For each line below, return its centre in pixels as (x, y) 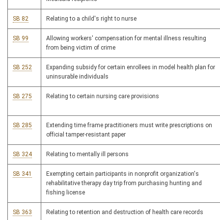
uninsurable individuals (77, 77)
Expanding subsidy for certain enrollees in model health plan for (131, 68)
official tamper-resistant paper (86, 135)
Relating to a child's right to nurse (91, 19)
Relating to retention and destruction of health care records (125, 212)
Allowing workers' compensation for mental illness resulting (126, 39)
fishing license (66, 193)
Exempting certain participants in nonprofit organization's (123, 174)
